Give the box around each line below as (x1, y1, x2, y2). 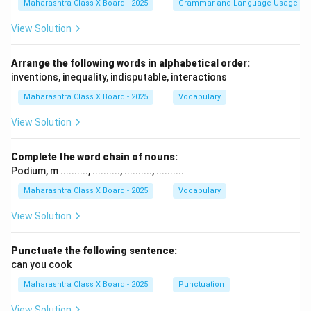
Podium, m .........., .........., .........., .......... (11, 165, 184, 177)
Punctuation (178, 280, 224, 289)
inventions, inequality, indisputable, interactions (11, 72, 227, 83)
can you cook (11, 259, 72, 271)
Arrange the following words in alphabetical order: (11, 58, 250, 69)
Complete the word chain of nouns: (11, 151, 178, 163)
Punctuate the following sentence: (11, 245, 177, 257)
